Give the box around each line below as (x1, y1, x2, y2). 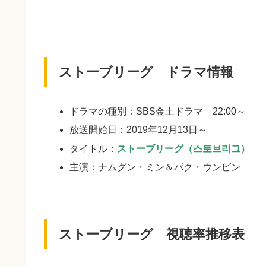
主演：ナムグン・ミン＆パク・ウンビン (69, 161, 241, 172)
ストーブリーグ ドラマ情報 (59, 64, 233, 80)
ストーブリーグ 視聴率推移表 (59, 226, 245, 242)
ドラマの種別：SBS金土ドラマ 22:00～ (69, 106, 246, 117)
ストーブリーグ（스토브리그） (117, 143, 251, 154)
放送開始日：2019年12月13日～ (69, 125, 208, 135)
